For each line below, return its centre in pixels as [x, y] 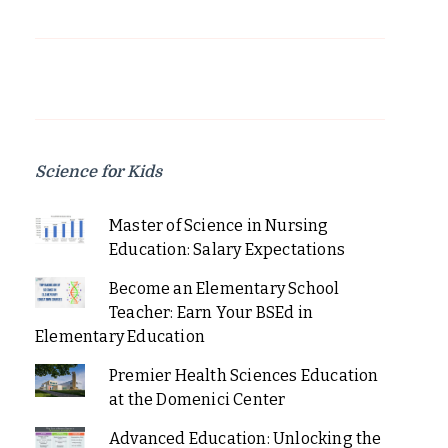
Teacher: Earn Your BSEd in [211, 312]
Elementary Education [120, 336]
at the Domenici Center [197, 399]
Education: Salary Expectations [226, 249]
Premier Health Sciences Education [243, 375]
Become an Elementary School [224, 288]
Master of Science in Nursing [218, 225]
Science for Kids [98, 171]
